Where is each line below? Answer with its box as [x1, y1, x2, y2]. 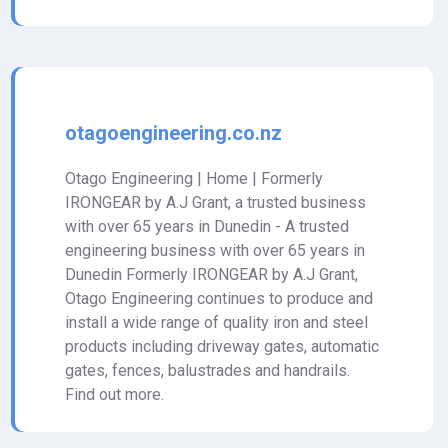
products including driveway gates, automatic [65, 337, 379, 356]
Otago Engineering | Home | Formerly [65, 169, 323, 188]
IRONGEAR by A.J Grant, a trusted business [65, 193, 366, 212]
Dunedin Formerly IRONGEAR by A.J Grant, [65, 265, 358, 284]
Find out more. [65, 385, 164, 404]
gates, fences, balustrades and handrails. [65, 361, 350, 380]
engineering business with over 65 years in [65, 241, 365, 260]
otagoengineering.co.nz [65, 121, 282, 145]
